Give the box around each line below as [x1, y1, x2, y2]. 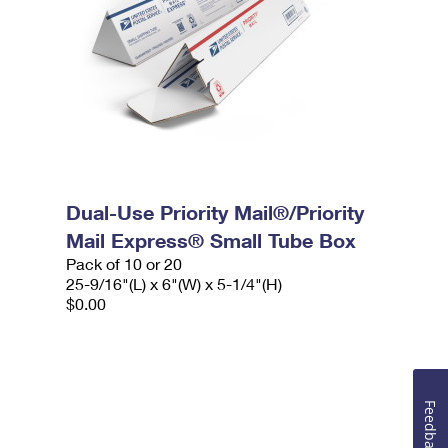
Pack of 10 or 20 [66, 254, 183, 273]
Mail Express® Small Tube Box [66, 228, 357, 252]
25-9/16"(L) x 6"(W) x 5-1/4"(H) [66, 274, 283, 293]
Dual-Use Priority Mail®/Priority [66, 200, 365, 224]
